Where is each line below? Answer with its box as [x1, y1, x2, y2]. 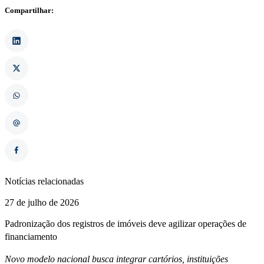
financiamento [5, 232, 57, 242]
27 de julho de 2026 [5, 197, 79, 208]
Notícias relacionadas [5, 176, 84, 187]
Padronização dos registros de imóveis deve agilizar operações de [5, 219, 246, 229]
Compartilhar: [5, 5, 54, 15]
